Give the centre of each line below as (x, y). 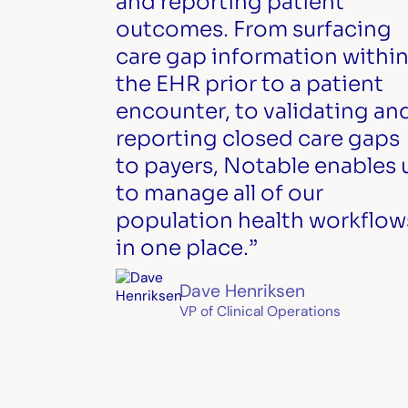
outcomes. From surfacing (253, 29)
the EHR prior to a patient (249, 83)
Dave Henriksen (242, 291)
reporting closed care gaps (257, 138)
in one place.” (186, 247)
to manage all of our (219, 193)
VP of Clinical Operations (260, 312)
